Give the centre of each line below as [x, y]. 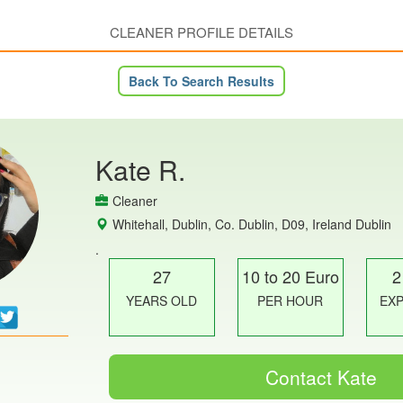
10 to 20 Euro [290, 277]
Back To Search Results [201, 81]
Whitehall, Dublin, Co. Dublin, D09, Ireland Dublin [251, 224]
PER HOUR [291, 301]
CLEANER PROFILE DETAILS [201, 32]
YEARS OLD [162, 301]
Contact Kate [321, 377]
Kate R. [140, 170]
